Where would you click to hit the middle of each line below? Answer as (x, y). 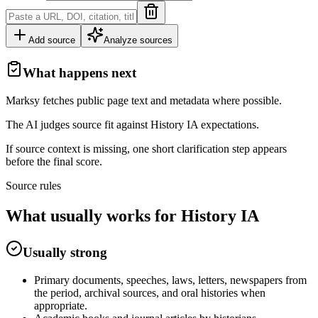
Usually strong (65, 252)
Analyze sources (138, 40)
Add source (52, 40)
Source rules (33, 186)
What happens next (79, 73)
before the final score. (54, 162)
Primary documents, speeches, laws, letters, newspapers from (170, 280)
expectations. (229, 125)
